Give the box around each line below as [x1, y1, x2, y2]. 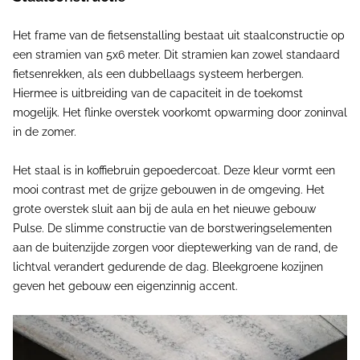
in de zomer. [13, 125, 76, 139]
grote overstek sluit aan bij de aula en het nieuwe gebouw [13, 202, 316, 216]
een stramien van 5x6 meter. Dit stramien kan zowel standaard [13, 48, 340, 62]
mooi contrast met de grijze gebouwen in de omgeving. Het [13, 183, 325, 197]
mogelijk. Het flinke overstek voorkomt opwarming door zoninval [13, 106, 347, 120]
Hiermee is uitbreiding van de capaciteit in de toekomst [13, 87, 303, 100]
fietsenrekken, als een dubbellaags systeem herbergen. [13, 67, 304, 81]
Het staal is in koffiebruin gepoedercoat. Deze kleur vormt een [13, 164, 335, 178]
